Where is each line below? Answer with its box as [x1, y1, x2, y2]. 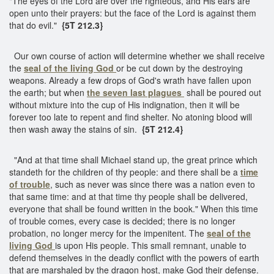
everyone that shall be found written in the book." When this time [9, 202, 258, 215]
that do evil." [9, 18, 62, 31]
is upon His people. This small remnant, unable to [55, 239, 246, 251]
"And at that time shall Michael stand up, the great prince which [9, 153, 257, 166]
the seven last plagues [87, 86, 184, 98]
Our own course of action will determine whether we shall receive [9, 49, 265, 62]
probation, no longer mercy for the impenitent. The [9, 226, 207, 239]
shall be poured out [184, 86, 261, 98]
